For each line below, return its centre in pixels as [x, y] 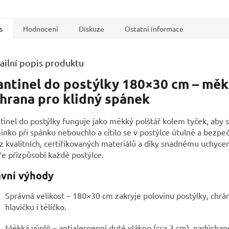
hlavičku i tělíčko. [36, 206]
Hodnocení [41, 28]
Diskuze [91, 28]
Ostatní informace [154, 28]
